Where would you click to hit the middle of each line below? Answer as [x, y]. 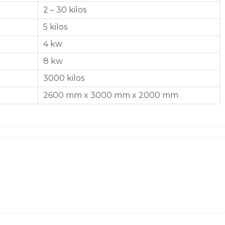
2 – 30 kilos [65, 10]
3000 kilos [64, 78]
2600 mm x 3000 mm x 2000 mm [111, 95]
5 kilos [55, 27]
